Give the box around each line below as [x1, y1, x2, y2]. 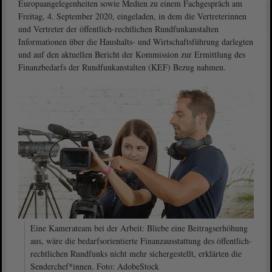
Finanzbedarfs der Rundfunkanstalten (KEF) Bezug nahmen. [18, 61, 226, 73]
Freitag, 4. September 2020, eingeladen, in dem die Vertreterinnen [18, 10, 246, 22]
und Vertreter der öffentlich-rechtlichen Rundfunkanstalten [18, 23, 219, 35]
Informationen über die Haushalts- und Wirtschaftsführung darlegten [18, 36, 253, 47]
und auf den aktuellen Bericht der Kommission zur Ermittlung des [18, 49, 245, 60]
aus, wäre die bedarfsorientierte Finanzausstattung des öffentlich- [30, 234, 252, 246]
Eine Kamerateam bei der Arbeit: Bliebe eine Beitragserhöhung [30, 222, 248, 234]
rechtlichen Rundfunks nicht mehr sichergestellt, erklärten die [30, 247, 242, 259]
